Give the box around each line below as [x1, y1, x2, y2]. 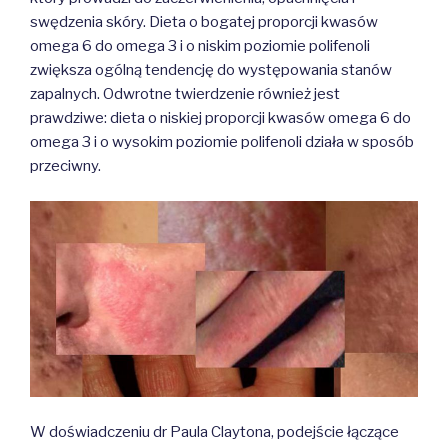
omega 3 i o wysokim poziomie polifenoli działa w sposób [30, 133, 414, 152]
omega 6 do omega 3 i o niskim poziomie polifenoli [30, 37, 370, 56]
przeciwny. [30, 157, 101, 176]
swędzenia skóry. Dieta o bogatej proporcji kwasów [30, 13, 378, 32]
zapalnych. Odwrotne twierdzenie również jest [30, 85, 340, 104]
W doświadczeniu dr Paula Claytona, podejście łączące [30, 422, 399, 441]
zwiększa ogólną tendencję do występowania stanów [30, 61, 392, 80]
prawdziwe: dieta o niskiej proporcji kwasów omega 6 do [30, 109, 411, 128]
